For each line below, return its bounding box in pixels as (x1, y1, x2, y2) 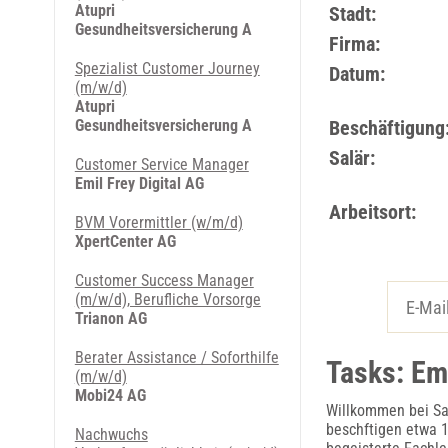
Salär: (328, 146, 375, 170)
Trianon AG (74, 309, 147, 328)
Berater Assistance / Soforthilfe (74, 348, 279, 367)
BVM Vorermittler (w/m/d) (74, 213, 243, 232)
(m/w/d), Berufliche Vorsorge (74, 290, 261, 309)
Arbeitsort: (328, 200, 416, 224)
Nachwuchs (74, 425, 148, 444)
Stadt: (328, 2, 376, 26)
